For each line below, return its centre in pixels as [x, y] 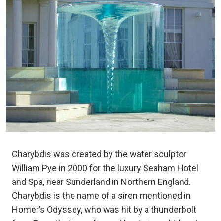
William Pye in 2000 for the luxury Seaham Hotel [105, 168]
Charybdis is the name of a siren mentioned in [101, 196]
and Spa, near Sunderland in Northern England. [101, 182]
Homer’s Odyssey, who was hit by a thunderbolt [104, 210]
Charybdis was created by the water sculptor [99, 154]
